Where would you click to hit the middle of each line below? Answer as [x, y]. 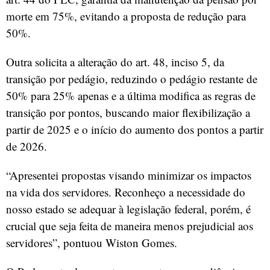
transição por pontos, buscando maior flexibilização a [128, 113]
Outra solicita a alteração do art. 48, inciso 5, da [115, 62]
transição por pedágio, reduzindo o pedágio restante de [132, 79]
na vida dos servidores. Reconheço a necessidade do [126, 192]
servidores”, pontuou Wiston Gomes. [92, 243]
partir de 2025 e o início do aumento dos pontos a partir [135, 130]
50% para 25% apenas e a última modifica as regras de [131, 96]
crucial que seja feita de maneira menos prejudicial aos [130, 226]
